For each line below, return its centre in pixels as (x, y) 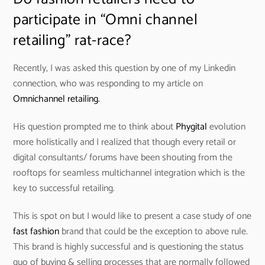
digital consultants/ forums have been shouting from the (123, 157)
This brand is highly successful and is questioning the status (129, 247)
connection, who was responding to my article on (108, 83)
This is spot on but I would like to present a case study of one (132, 216)
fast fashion (36, 231)
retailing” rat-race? (72, 41)
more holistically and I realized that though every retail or (125, 142)
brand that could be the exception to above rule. (154, 231)
